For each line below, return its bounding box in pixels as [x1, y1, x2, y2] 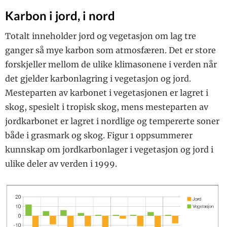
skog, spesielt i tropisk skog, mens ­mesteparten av [5, 102, 208, 112]
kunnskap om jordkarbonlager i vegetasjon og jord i [5, 144, 213, 155]
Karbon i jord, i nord [5, 8, 115, 23]
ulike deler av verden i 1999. [5, 159, 117, 169]
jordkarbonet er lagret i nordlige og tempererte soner [5, 116, 219, 127]
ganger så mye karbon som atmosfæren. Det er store [5, 45, 216, 56]
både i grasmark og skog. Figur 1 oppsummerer [5, 130, 193, 141]
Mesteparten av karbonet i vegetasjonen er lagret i [5, 88, 208, 98]
